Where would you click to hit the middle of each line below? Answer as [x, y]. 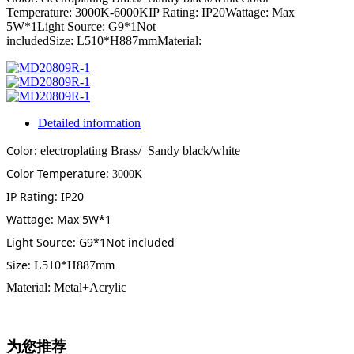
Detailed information [89, 122]
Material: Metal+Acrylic [66, 287]
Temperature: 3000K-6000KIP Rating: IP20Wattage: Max [151, 12]
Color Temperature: [59, 173]
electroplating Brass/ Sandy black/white [140, 150]
